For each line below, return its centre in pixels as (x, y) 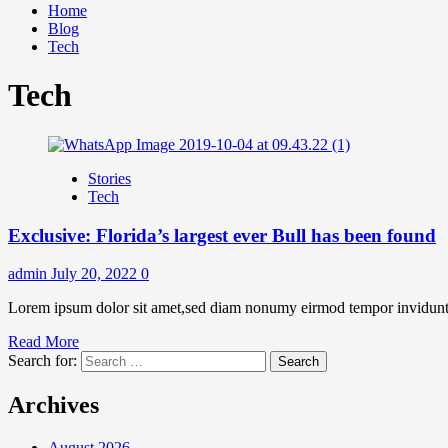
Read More (43, 342)
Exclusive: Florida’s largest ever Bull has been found (222, 235)
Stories (109, 178)
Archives (53, 405)
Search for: (42, 361)
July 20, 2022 (96, 274)
